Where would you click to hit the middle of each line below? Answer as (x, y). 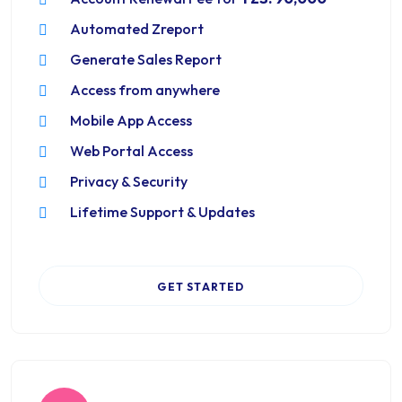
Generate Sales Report (146, 59)
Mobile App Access (131, 120)
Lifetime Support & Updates (162, 212)
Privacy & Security (129, 181)
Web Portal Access (131, 151)
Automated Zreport (137, 29)
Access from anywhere (145, 90)
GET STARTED (201, 287)
